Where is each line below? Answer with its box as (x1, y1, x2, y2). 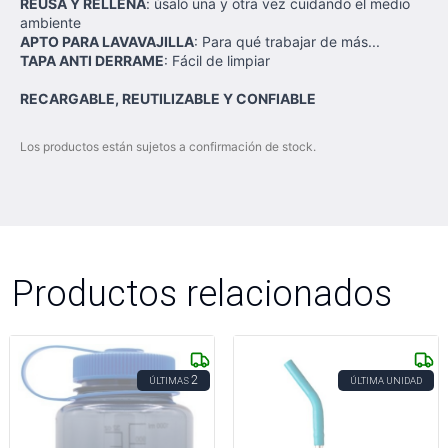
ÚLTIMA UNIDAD (350, 374, 422, 387)
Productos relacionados (12, 271, 392, 315)
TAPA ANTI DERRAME (20, 52, 164, 69)
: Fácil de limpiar (164, 52, 270, 69)
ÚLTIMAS (149, 374, 189, 387)
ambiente (20, 14, 81, 31)
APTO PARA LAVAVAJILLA (20, 33, 194, 50)
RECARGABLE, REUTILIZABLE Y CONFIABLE (20, 90, 316, 107)
